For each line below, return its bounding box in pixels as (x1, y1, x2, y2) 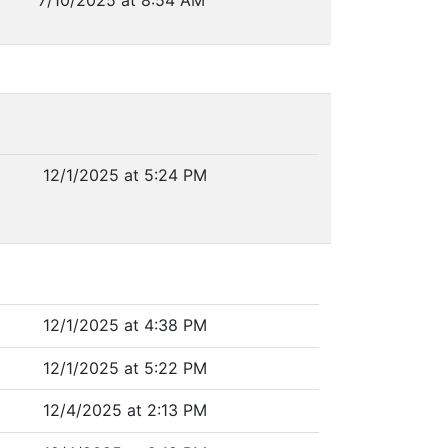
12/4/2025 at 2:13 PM (42, 400, 207, 421)
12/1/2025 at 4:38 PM (42, 315, 207, 335)
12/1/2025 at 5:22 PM (42, 357, 207, 378)
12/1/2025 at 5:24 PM (42, 165, 207, 185)
